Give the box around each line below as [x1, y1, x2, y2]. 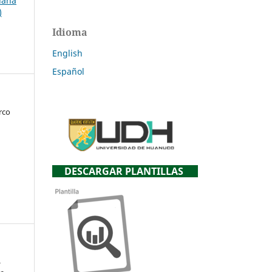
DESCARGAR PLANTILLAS [64, 165, 186, 178]
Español [52, 66, 84, 78]
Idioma [52, 25, 87, 39]
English [52, 47, 83, 59]
